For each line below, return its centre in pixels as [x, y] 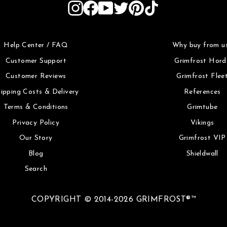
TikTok [172, 6]
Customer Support [36, 61]
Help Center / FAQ [36, 46]
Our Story [36, 138]
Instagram [103, 6]
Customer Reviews [36, 77]
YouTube [130, 6]
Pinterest [162, 6]
